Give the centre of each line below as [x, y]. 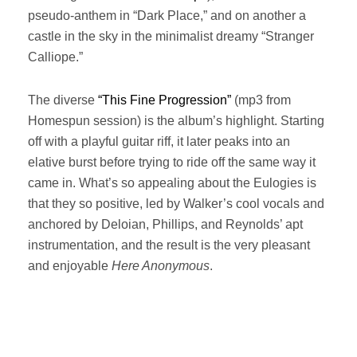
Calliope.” [55, 57]
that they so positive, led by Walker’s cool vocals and [176, 204]
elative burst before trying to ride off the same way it [172, 162]
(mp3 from [261, 100]
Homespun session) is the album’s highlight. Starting [176, 121]
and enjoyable [70, 266]
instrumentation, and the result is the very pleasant [169, 245]
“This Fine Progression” [165, 100]
